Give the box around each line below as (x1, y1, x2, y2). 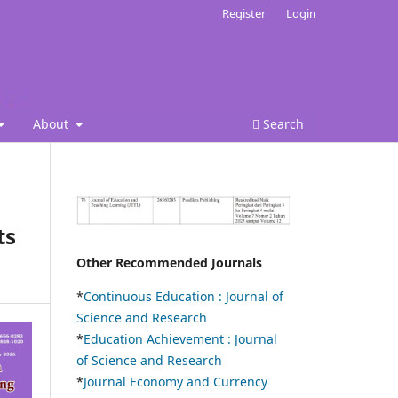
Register (222, 4, 267, 21)
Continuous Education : (84, 288, 226, 306)
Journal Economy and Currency (84, 373, 267, 391)
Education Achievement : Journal (84, 330, 277, 348)
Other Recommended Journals (76, 254, 262, 272)
